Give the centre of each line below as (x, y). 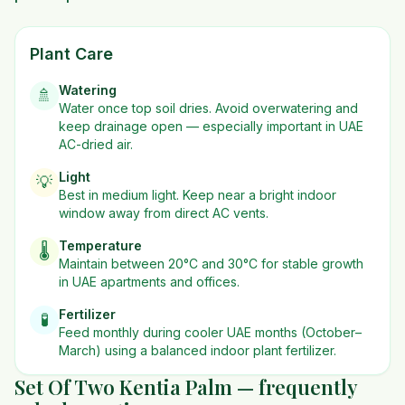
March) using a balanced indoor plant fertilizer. (198, 350)
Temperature (100, 245)
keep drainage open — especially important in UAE (211, 126)
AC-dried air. (96, 144)
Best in (80, 195)
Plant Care (71, 54)
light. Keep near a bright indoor (242, 195)
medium (125, 195)
